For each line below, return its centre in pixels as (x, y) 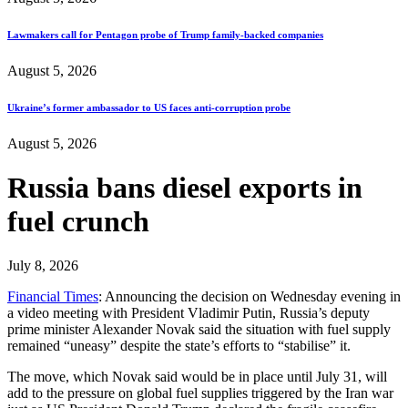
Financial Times (53, 297)
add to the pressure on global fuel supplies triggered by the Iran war (200, 393)
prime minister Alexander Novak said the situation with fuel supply (199, 330)
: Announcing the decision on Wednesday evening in (250, 297)
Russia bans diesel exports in (185, 188)
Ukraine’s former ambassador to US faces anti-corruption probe (149, 107)
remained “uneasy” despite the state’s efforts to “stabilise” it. (179, 346)
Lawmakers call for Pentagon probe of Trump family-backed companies (165, 34)
